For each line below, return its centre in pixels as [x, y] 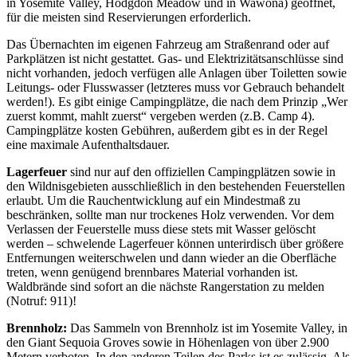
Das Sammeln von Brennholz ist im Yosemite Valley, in [207, 328]
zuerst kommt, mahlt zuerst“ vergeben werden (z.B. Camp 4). [161, 116]
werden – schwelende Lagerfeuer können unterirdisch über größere [175, 244]
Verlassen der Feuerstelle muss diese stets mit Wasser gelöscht [161, 229]
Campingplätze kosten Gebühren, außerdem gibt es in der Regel [167, 131]
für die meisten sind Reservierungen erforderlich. [129, 18]
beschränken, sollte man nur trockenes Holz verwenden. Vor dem [170, 215]
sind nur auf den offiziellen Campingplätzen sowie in [201, 172]
